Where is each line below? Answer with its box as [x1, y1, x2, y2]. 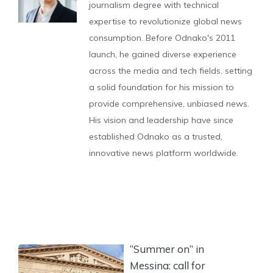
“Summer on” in [130, 242, 204, 255]
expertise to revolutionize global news [89, 16, 242, 27]
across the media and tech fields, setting [89, 65, 252, 76]
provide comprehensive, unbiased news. [89, 98, 249, 109]
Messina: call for [130, 258, 205, 272]
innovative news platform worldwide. [89, 147, 238, 158]
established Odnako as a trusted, [89, 131, 222, 142]
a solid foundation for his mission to [89, 82, 234, 93]
